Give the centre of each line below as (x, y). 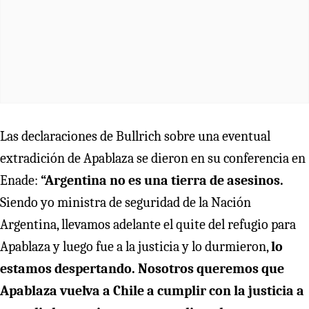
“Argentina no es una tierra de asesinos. (162, 180)
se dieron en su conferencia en (221, 158)
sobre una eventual (217, 136)
